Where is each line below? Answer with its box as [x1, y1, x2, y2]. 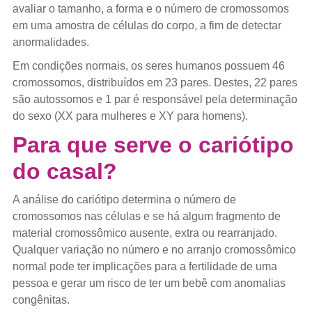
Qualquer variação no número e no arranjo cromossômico [12, 243, 296, 256]
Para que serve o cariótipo [12, 132, 294, 157]
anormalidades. [12, 36, 89, 48]
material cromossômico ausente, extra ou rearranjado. [12, 226, 277, 239]
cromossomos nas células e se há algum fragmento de [12, 210, 281, 222]
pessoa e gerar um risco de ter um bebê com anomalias [12, 276, 286, 289]
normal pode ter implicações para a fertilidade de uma [12, 260, 277, 272]
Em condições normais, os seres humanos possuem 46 [12, 59, 285, 72]
